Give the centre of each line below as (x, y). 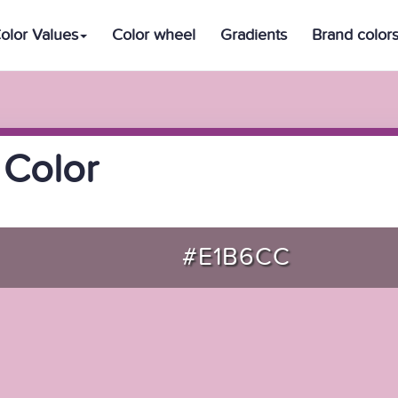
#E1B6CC (236, 257)
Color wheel (154, 35)
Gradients (254, 35)
